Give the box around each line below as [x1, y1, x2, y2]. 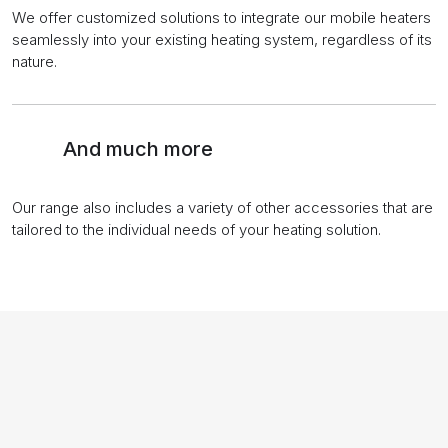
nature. [12, 51, 57, 71]
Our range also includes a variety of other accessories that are [12, 197, 433, 217]
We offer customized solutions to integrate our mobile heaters [12, 7, 431, 27]
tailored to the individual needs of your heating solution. [12, 219, 381, 239]
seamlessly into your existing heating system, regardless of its [12, 29, 432, 49]
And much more [63, 136, 213, 161]
